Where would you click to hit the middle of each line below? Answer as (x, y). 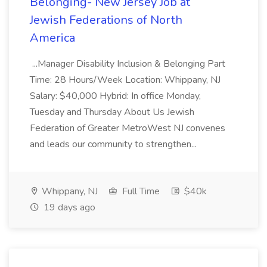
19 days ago (68, 207)
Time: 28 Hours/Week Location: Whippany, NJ (125, 80)
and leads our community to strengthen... (114, 144)
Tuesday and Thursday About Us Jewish (112, 112)
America (52, 38)
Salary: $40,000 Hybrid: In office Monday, (115, 96)
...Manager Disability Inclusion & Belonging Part (128, 64)
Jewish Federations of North (106, 20)
